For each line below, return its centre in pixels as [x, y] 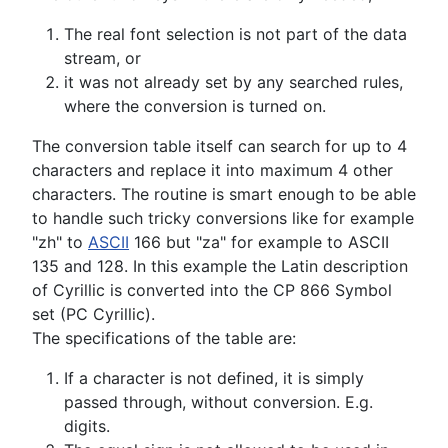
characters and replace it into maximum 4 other [212, 170]
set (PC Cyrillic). [93, 314]
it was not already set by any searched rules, [233, 82]
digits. [87, 426]
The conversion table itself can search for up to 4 [219, 146]
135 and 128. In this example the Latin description [220, 266]
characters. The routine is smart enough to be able [224, 194]
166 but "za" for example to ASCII [259, 242]
